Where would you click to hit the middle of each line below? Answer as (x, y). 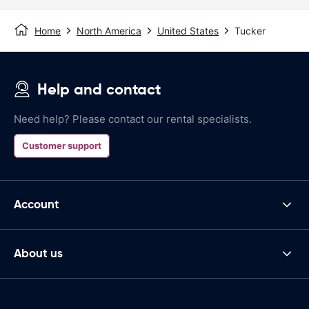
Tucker (250, 30)
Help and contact (99, 89)
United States (188, 30)
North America (109, 30)
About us (38, 253)
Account (37, 205)
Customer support (62, 145)
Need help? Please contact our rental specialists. (133, 119)
